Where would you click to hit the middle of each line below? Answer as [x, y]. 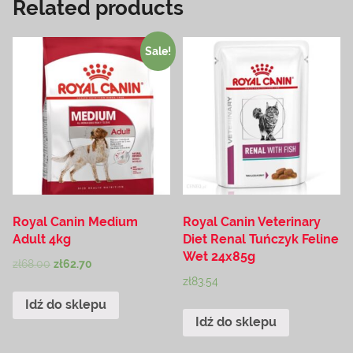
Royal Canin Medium [75, 221]
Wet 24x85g [219, 256]
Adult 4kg [42, 239]
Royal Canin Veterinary [252, 221]
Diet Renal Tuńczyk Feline [261, 239]
